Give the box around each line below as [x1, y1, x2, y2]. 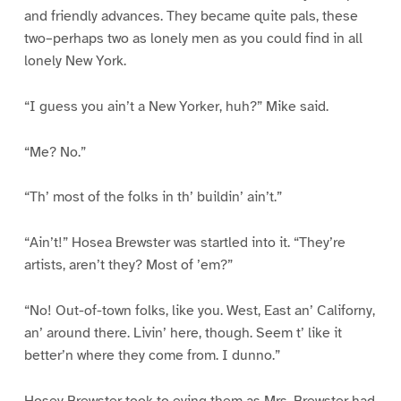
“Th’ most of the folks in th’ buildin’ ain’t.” [23, 188, 282, 207]
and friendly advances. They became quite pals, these [23, 6, 358, 25]
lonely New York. [23, 51, 126, 70]
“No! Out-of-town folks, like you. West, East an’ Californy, [23, 302, 375, 320]
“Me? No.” [23, 142, 86, 161]
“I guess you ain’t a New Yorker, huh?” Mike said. [23, 97, 328, 115]
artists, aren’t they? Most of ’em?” [23, 256, 233, 275]
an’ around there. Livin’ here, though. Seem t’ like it [23, 324, 342, 343]
